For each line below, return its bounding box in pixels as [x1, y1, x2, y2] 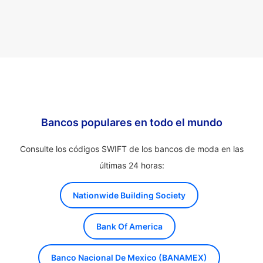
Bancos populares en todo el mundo [41, 116, 222, 129]
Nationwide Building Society [73, 190, 186, 200]
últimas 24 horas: [99, 160, 164, 170]
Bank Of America [96, 221, 163, 231]
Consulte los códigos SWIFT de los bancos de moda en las [19, 144, 244, 154]
